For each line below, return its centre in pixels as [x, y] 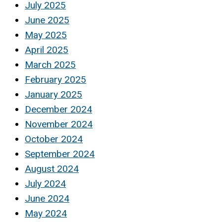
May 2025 [46, 35]
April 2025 [47, 50]
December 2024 [58, 110]
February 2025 [55, 80]
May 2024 [46, 214]
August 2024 [52, 169]
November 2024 [59, 124]
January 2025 [54, 95]
